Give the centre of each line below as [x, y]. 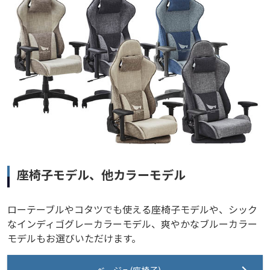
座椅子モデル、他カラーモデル [101, 174]
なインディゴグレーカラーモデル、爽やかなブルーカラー [132, 223]
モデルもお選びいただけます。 [74, 238]
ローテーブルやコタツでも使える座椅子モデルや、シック [132, 209]
